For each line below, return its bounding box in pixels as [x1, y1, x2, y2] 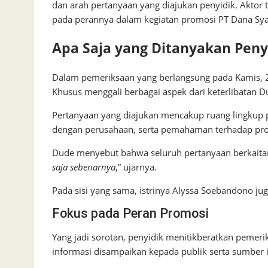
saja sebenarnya [52, 161, 115, 173]
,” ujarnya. [115, 161, 157, 173]
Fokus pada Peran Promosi [52, 206, 209, 221]
